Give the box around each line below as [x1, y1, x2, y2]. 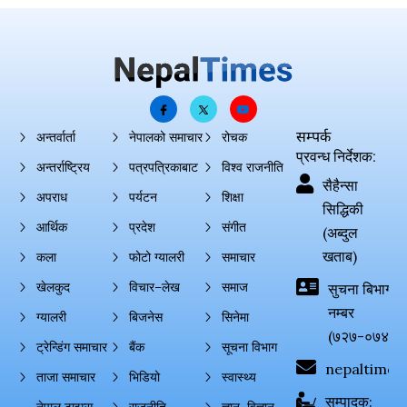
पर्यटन [129, 189, 157, 205]
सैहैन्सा [323, 176, 358, 194]
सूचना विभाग [222, 339, 277, 355]
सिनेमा [222, 309, 249, 325]
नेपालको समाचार [129, 129, 203, 145]
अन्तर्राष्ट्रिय [36, 159, 90, 175]
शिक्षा [222, 189, 243, 205]
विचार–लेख [129, 279, 180, 295]
